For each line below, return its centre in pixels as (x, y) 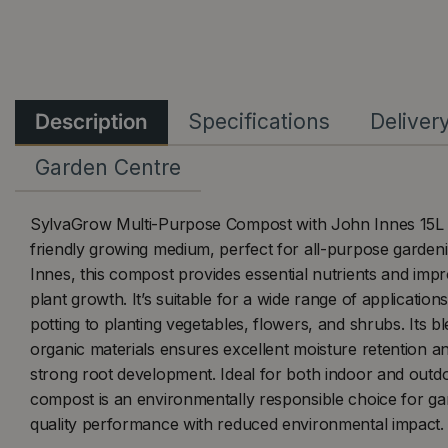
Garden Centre (108, 168)
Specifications (259, 122)
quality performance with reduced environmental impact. (237, 424)
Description (91, 122)
